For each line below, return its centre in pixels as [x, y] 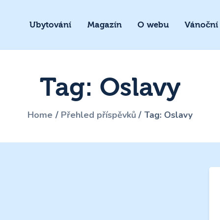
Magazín [104, 25]
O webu [153, 25]
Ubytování [51, 25]
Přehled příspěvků [98, 115]
